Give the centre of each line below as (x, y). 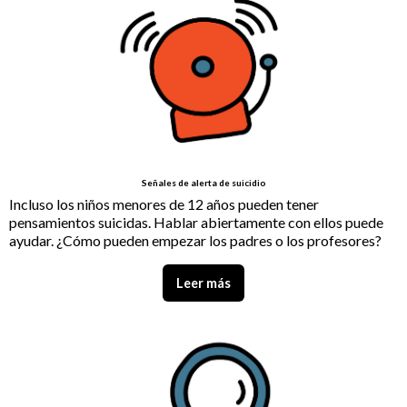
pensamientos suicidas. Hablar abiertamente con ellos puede (196, 223)
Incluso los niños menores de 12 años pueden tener (164, 204)
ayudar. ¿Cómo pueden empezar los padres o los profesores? (195, 241)
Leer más (203, 283)
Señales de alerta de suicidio (203, 183)
